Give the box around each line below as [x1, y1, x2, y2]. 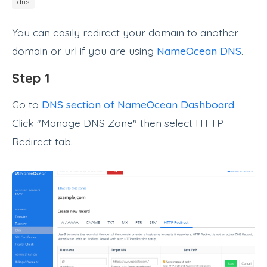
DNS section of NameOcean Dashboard [42, 98, 234, 111]
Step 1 [12, 69, 50, 86]
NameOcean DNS [157, 44, 241, 57]
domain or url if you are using [12, 44, 157, 57]
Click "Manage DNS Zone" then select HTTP [12, 116, 223, 130]
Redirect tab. [12, 135, 73, 148]
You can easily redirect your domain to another [12, 26, 238, 39]
